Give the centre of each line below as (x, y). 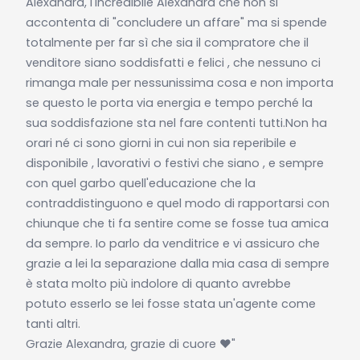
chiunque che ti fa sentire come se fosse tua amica (177, 223)
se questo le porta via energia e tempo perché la (169, 102)
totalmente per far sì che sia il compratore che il (167, 42)
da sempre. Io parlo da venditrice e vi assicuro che (172, 243)
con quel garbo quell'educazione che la (140, 183)
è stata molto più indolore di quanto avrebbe (158, 283)
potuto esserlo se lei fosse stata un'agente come (170, 303)
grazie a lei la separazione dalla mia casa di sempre (177, 263)
